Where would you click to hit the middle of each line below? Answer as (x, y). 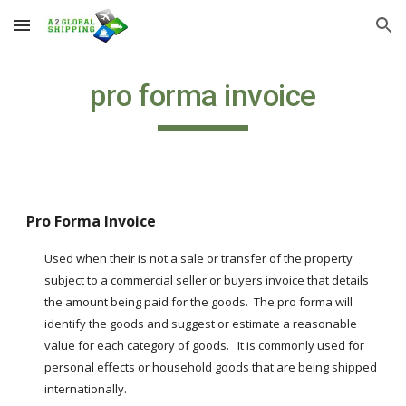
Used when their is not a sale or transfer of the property (199, 258)
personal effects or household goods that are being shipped (211, 367)
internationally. (86, 389)
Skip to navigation (335, 34)
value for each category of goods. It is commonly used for (205, 345)
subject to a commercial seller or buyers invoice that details (207, 280)
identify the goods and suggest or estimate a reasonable (201, 324)
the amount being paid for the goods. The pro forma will (199, 302)
